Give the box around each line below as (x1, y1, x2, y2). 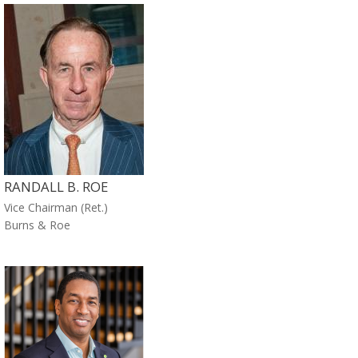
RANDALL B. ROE (4, 177, 108, 196)
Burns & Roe (4, 217, 70, 233)
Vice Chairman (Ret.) (4, 199, 108, 215)
